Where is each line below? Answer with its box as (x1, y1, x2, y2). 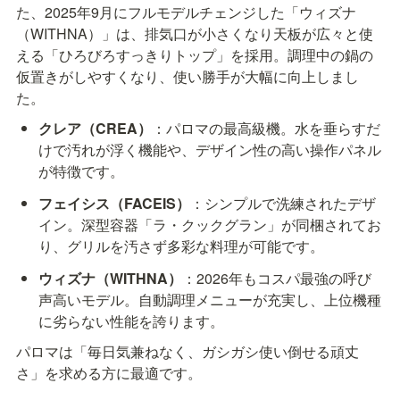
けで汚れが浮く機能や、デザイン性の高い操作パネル (38, 139, 382, 161)
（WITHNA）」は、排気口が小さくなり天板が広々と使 (16, 23, 373, 45)
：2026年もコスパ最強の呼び (182, 268, 372, 289)
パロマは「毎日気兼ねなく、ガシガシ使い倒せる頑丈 (16, 341, 359, 362)
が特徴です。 (38, 161, 125, 182)
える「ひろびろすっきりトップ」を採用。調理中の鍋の (16, 45, 373, 66)
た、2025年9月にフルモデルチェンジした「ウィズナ (16, 2, 356, 23)
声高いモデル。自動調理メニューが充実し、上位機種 (38, 289, 382, 311)
